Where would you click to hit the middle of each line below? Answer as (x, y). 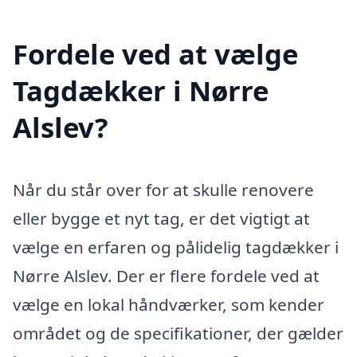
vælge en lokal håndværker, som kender (169, 304)
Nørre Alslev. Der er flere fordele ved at (166, 275)
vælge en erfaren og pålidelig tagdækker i (176, 247)
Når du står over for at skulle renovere (163, 189)
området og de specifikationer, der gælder (178, 333)
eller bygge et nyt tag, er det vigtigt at (161, 218)
